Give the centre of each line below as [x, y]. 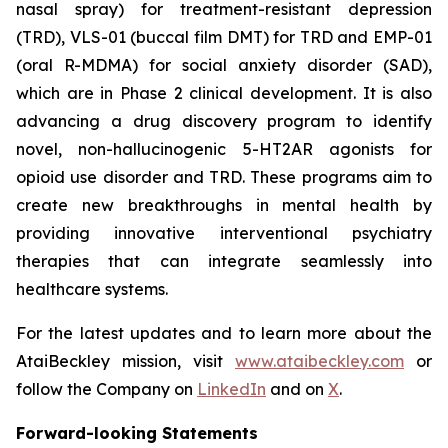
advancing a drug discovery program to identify [224, 121]
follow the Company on [106, 389]
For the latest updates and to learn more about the [224, 333]
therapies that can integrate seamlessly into [224, 261]
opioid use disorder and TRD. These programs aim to [224, 177]
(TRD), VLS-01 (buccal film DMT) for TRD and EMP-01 [224, 37]
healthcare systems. [94, 289]
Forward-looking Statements [137, 433]
